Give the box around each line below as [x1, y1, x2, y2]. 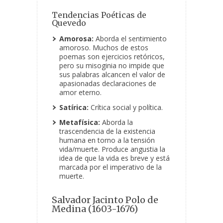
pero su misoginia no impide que [59, 61, 164, 71]
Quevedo [52, 18, 86, 28]
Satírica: [59, 103, 89, 112]
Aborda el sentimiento [94, 34, 167, 44]
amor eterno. [59, 88, 102, 98]
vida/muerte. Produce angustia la [59, 144, 165, 154]
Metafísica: [59, 117, 100, 127]
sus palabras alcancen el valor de [59, 70, 165, 80]
